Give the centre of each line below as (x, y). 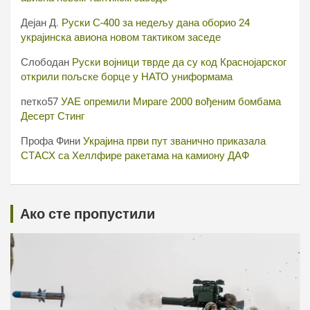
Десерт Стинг (53, 116)
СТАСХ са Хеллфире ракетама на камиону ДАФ (135, 155)
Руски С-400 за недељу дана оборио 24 (156, 22)
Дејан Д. (40, 22)
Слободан (45, 62)
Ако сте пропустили (88, 213)
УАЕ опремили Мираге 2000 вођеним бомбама (171, 101)
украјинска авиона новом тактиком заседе (121, 37)
